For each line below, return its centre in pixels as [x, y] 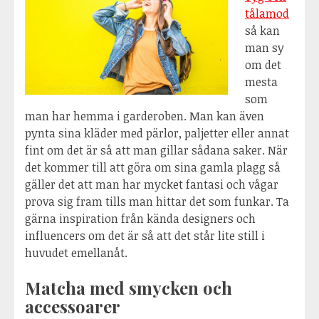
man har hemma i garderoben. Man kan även [145, 116]
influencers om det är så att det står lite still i [145, 236]
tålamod [267, 14]
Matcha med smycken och [129, 288]
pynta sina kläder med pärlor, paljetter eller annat [157, 134]
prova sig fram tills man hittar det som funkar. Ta [157, 202]
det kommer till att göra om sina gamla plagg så [153, 168]
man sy [265, 48]
